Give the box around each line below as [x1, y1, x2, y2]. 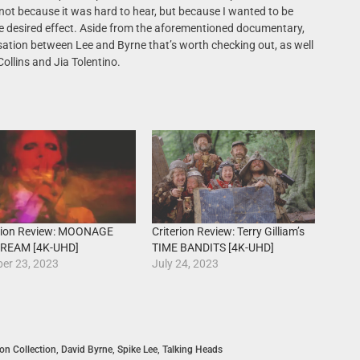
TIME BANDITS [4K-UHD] [152, 241, 275, 255]
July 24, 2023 [152, 257, 219, 271]
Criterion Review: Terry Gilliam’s [152, 225, 305, 239]
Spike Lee [117, 344, 157, 356]
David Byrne [60, 344, 112, 356]
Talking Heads [162, 344, 223, 356]
